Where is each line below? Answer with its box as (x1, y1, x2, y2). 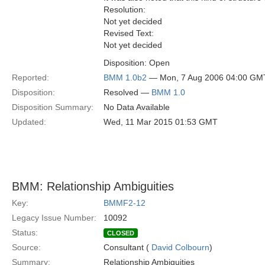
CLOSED (107, 230, 134, 237)
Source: (12, 243, 41, 252)
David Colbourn (151, 243, 209, 252)
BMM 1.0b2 (104, 73, 147, 82)
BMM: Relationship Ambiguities (12, 180, 174, 193)
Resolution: (104, 5, 146, 14)
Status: (12, 228, 38, 237)
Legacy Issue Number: (12, 213, 96, 222)
